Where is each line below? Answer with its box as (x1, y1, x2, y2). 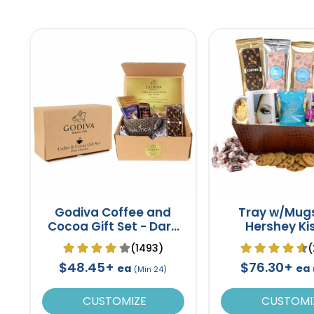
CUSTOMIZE (79, 292, 146, 309)
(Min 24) (134, 263, 168, 275)
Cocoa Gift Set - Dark (48, 217, 179, 235)
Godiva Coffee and (55, 203, 172, 221)
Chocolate (80, 231, 146, 249)
